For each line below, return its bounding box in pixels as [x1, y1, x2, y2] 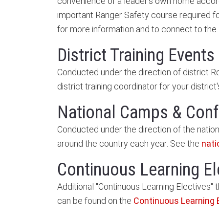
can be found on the [57, 195, 133, 206]
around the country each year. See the [57, 138, 201, 149]
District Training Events [57, 44, 215, 66]
